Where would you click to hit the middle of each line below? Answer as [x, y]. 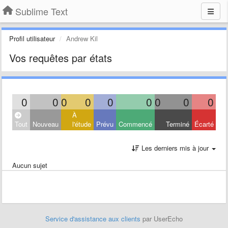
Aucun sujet [30, 165]
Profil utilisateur [32, 38]
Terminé [178, 124]
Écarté [204, 124]
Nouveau [46, 124]
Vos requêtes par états [61, 58]
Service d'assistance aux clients [93, 219]
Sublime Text [41, 11]
